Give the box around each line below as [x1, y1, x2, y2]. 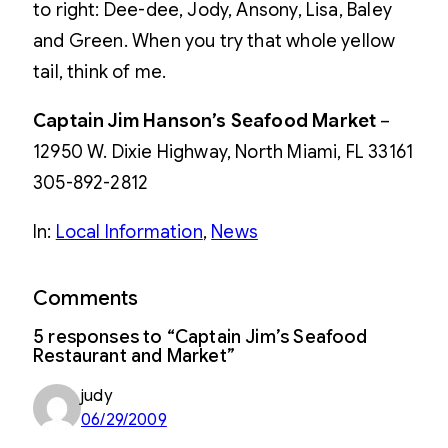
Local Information [55, 221, 203, 243]
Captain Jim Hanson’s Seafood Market [33, 110, 377, 132]
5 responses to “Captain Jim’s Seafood [33, 326, 368, 348]
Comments [33, 286, 139, 311]
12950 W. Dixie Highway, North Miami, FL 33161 [33, 141, 414, 163]
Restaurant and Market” [33, 345, 235, 367]
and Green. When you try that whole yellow [33, 30, 396, 52]
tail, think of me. [33, 61, 167, 83]
